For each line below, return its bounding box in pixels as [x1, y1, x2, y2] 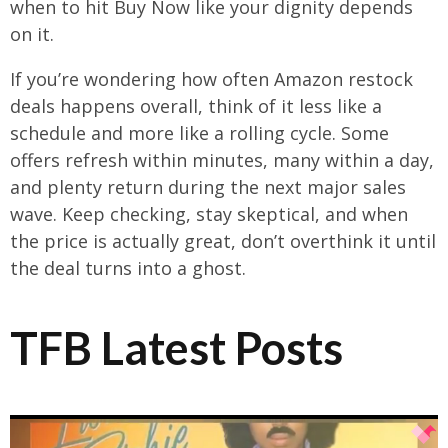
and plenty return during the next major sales [10, 174, 406, 199]
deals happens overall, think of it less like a [10, 93, 382, 118]
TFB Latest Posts [10, 321, 343, 376]
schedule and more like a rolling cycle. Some [10, 120, 389, 145]
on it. [10, 21, 54, 46]
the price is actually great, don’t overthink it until [10, 228, 436, 253]
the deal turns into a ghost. [10, 255, 246, 280]
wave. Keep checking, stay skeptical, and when [10, 201, 408, 226]
